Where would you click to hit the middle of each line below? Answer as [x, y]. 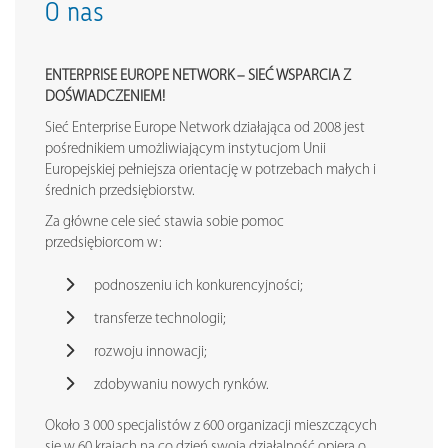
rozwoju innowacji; [150, 352]
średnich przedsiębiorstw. [120, 191]
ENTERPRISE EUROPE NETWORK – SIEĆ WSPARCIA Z [198, 76]
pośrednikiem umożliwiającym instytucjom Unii [185, 149]
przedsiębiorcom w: [103, 243]
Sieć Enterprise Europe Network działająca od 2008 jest [205, 128]
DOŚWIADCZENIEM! [105, 97]
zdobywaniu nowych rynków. [184, 385]
